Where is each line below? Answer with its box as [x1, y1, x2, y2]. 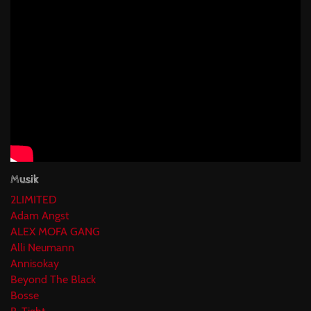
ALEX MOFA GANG [10, 224, 100, 238]
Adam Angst [10, 208, 69, 222]
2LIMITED [10, 192, 57, 206]
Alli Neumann [10, 240, 74, 254]
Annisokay [10, 256, 59, 270]
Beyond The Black [10, 272, 96, 286]
